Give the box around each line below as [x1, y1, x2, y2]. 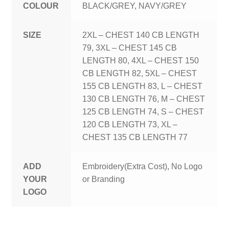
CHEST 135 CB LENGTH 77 [82, 133, 188, 142]
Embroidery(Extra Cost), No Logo [82, 162, 203, 171]
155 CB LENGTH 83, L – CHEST [82, 82, 203, 91]
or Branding [82, 175, 125, 184]
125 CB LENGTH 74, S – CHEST [82, 107, 204, 117]
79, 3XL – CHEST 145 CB [82, 43, 177, 53]
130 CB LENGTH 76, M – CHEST [82, 95, 205, 104]
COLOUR [23, 2, 59, 11]
